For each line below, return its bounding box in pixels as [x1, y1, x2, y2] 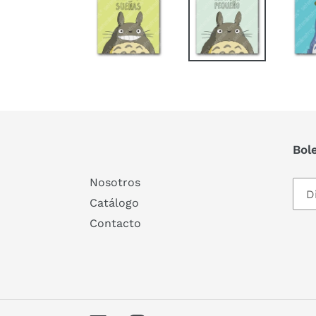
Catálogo [90, 196, 139, 210]
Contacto [90, 217, 141, 231]
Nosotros [90, 176, 140, 190]
